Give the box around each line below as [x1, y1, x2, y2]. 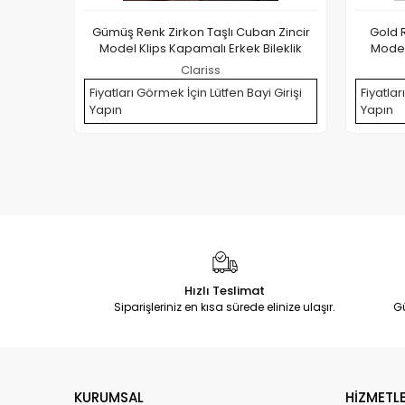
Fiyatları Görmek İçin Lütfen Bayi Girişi [89, 83, 302, 101]
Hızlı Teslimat [184, 281, 266, 299]
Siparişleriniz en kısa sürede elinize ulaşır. [114, 298, 336, 315]
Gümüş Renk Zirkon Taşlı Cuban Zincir [91, 23, 310, 41]
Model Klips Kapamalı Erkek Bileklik [99, 39, 302, 57]
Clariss [181, 61, 221, 79]
